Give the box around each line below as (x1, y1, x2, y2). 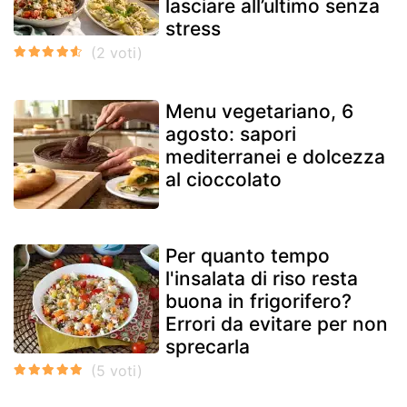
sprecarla (165, 334, 250, 358)
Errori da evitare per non (165, 312, 388, 335)
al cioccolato (165, 167, 282, 191)
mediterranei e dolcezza (165, 144, 385, 168)
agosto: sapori (165, 122, 296, 145)
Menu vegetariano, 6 (165, 99, 353, 123)
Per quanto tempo (165, 243, 330, 267)
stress (165, 16, 221, 40)
